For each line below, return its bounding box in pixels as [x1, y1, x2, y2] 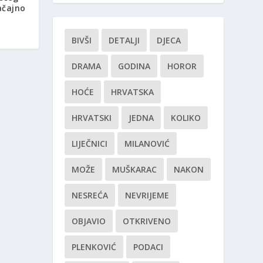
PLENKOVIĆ [72, 241, 117, 253]
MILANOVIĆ [124, 138, 170, 150]
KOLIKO [171, 112, 201, 124]
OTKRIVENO [123, 215, 171, 227]
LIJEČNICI [72, 138, 108, 150]
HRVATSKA [111, 86, 154, 98]
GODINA [118, 60, 151, 72]
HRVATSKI [72, 112, 112, 124]
